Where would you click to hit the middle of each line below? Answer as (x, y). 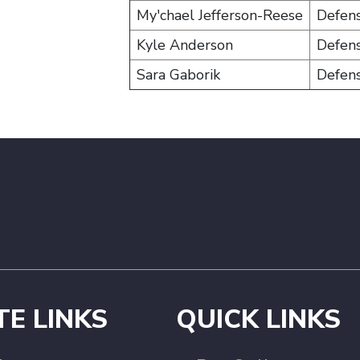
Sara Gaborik (178, 75)
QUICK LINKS (259, 319)
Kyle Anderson (185, 45)
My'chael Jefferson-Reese (220, 15)
